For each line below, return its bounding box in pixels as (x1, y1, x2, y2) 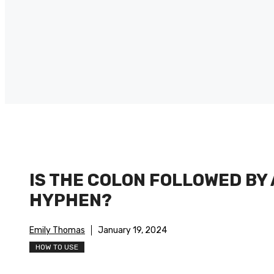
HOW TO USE (35, 243, 78, 252)
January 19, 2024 (98, 225, 167, 236)
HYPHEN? (29, 190, 112, 211)
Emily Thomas (29, 225, 85, 236)
